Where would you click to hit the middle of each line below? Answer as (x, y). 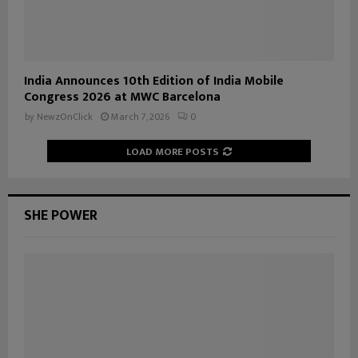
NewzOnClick (65, 116)
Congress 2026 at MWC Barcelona (122, 97)
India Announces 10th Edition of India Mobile (154, 81)
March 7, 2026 (140, 116)
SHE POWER (61, 215)
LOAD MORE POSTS (173, 151)
